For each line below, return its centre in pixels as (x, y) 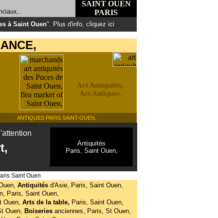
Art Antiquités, (100, 85)
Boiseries (39, 211)
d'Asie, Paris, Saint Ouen (85, 185)
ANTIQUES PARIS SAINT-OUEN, (56, 118)
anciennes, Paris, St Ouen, (92, 211)
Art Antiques (99, 93)
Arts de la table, (47, 202)
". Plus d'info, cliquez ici (80, 24)
